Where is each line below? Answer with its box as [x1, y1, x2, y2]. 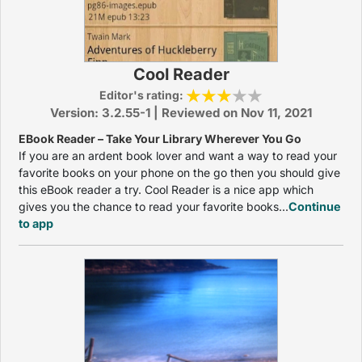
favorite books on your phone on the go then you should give [19, 166, 340, 179]
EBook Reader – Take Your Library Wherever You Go [19, 132, 301, 145]
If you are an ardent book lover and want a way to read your [19, 149, 337, 162]
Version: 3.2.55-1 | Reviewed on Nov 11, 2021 [50, 105, 312, 120]
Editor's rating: [99, 88, 186, 102]
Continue [288, 200, 341, 213]
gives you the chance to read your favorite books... [19, 200, 288, 213]
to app [19, 217, 53, 230]
